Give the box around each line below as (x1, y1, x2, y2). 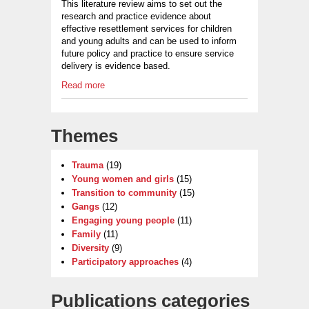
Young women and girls (72, 174, 174, 185)
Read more (61, 80, 105, 91)
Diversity (72, 243, 109, 254)
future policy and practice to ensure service (61, 48, 234, 59)
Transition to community (72, 188, 177, 199)
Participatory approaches (72, 257, 179, 268)
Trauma (72, 160, 103, 171)
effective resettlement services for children (61, 23, 232, 34)
